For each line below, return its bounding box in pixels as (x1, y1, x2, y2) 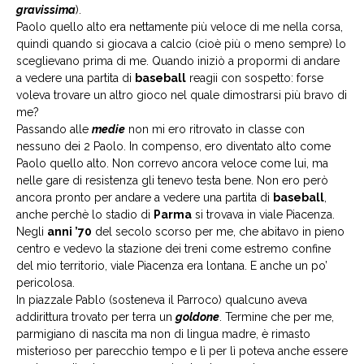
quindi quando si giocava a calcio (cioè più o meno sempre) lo (16, 37, 346, 50)
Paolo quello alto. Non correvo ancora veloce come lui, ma (16, 157, 328, 170)
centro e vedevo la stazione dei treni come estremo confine (16, 242, 331, 255)
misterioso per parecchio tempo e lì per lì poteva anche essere (16, 344, 348, 357)
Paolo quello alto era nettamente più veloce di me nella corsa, (16, 20, 343, 33)
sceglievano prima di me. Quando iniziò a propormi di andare (16, 54, 340, 67)
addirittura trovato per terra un (16, 310, 175, 323)
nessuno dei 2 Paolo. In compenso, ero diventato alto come (16, 140, 331, 153)
